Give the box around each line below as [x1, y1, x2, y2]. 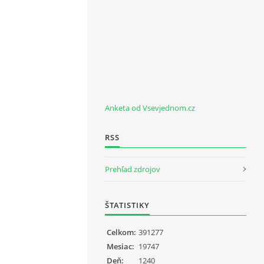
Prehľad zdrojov [105, 164, 160, 174]
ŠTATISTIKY [105, 200, 150, 210]
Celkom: [107, 227, 136, 237]
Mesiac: [107, 241, 134, 252]
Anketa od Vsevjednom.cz [105, 103, 195, 113]
